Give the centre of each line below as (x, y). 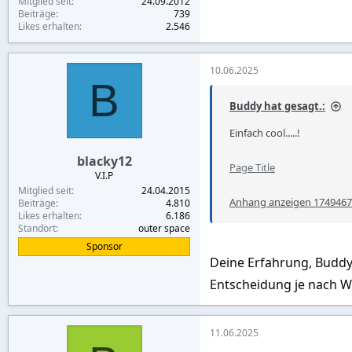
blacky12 (104, 161)
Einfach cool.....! (265, 132)
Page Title (252, 167)
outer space (164, 228)
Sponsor (104, 246)
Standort (37, 228)
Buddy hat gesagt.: (277, 106)
